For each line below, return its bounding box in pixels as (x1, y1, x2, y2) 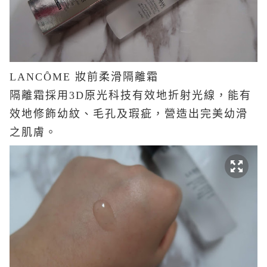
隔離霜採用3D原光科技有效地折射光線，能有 (10, 89, 252, 101)
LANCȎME (10, 71, 71, 83)
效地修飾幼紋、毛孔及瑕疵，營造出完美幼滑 (10, 108, 248, 120)
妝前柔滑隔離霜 (71, 71, 159, 83)
